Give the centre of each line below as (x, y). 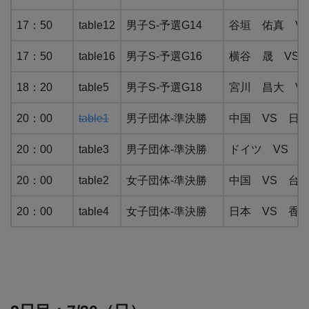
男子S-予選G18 (164, 88)
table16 (97, 57)
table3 (94, 150)
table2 (94, 181)
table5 (94, 88)
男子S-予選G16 (164, 57)
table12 (97, 26)
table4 (94, 212)
